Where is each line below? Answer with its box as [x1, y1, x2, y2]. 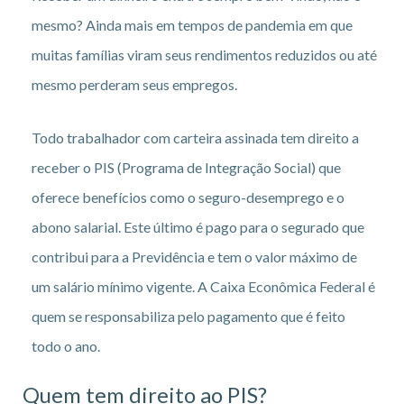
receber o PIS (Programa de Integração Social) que [32, 158, 341, 176]
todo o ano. [32, 336, 100, 354]
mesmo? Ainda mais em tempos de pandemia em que [32, 15, 353, 33]
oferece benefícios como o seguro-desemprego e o [32, 188, 344, 206]
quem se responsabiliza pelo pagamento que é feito [32, 307, 345, 325]
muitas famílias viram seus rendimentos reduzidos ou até [32, 45, 377, 63]
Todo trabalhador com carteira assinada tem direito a [32, 128, 359, 146]
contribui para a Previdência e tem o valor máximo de [32, 247, 357, 265]
